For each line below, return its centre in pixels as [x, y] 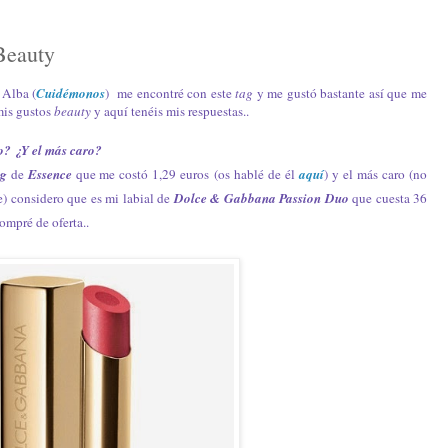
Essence [49, 174]
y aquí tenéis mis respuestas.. [172, 111]
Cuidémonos [71, 93]
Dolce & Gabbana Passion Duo [261, 198]
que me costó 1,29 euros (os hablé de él [187, 174]
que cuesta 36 [387, 198]
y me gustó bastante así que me [340, 93]
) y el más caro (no [376, 174]
